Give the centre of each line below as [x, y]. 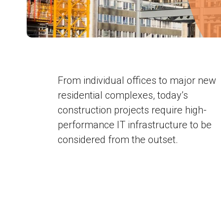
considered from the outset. [118, 140]
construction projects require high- [132, 110]
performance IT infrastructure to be [135, 125]
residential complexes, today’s [123, 95]
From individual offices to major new [137, 80]
